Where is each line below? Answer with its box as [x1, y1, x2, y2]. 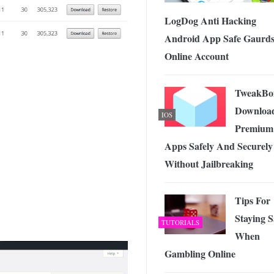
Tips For [235, 193, 270, 207]
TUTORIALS [161, 217, 199, 227]
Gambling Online [165, 246, 235, 261]
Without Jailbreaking [165, 156, 253, 171]
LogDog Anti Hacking [165, 13, 256, 28]
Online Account [165, 48, 229, 63]
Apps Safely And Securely [165, 138, 273, 153]
